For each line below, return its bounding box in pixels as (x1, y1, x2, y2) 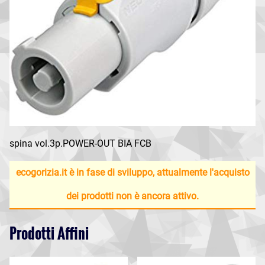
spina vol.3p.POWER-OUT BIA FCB (9, 138, 151, 150)
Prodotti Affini (9, 222, 89, 244)
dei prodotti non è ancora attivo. (66, 190, 199, 202)
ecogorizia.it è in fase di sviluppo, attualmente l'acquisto (15, 167, 250, 179)
